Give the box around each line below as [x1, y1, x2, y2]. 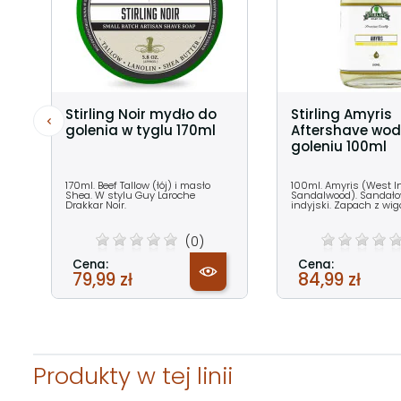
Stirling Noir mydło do [65, 105, 217, 124]
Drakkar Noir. [65, 198, 126, 213]
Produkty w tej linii [33, 360, 233, 393]
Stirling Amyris [291, 105, 392, 124]
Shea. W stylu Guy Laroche [65, 188, 195, 203]
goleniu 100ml [291, 137, 387, 157]
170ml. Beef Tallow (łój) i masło [65, 178, 210, 193]
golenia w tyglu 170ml [65, 121, 216, 141]
